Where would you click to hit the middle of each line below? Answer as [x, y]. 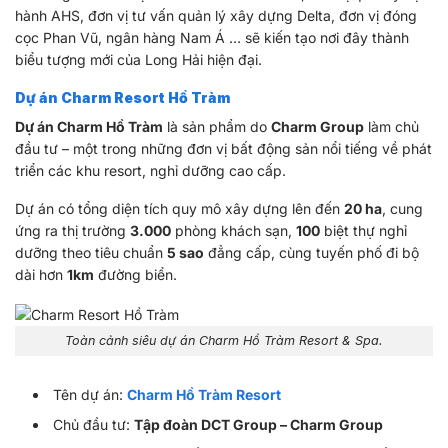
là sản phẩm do [217, 127]
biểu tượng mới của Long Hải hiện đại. [138, 60]
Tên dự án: [90, 394]
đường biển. [135, 275]
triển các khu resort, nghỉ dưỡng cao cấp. [150, 171]
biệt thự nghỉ [363, 231]
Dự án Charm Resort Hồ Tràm [122, 98]
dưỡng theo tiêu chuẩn [91, 253]
